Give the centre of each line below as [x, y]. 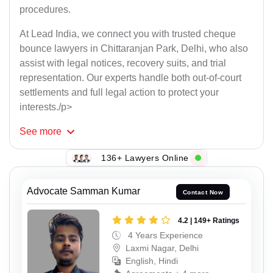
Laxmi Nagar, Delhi [162, 248]
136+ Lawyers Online [145, 158]
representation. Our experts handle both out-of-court [130, 78]
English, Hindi [152, 261]
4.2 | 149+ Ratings [209, 220]
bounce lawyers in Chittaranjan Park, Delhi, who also [134, 49]
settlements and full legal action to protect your [119, 93]
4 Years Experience [164, 235]
